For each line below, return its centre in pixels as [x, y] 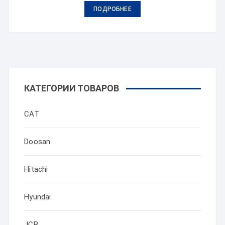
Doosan [37, 142]
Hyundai [38, 197]
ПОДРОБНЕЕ [113, 9]
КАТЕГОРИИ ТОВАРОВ [72, 88]
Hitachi [36, 169]
